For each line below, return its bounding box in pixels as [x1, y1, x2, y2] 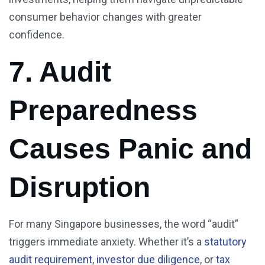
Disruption [9, 172, 150, 203]
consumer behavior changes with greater [9, 11, 202, 24]
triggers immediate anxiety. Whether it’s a [9, 235, 204, 248]
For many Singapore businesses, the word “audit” [9, 218, 238, 231]
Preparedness [9, 95, 198, 127]
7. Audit [9, 56, 111, 88]
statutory [204, 235, 247, 248]
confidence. [9, 28, 64, 41]
